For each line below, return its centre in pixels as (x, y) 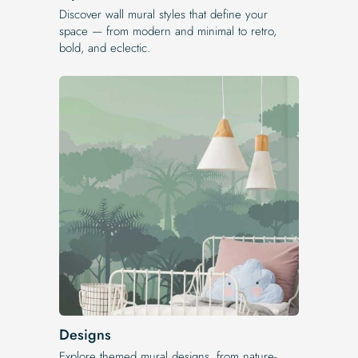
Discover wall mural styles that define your (163, 14)
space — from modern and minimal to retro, (168, 31)
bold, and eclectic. (105, 48)
